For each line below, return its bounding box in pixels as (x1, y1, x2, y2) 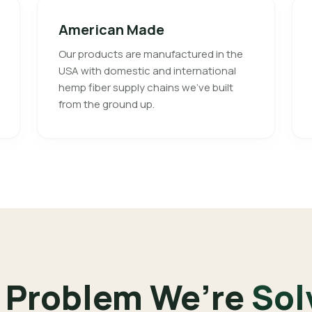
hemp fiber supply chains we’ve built (58, 80, 234, 95)
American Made (58, 20, 165, 39)
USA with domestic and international (58, 63, 237, 78)
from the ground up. (58, 97, 155, 111)
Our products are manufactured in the (58, 47, 244, 61)
